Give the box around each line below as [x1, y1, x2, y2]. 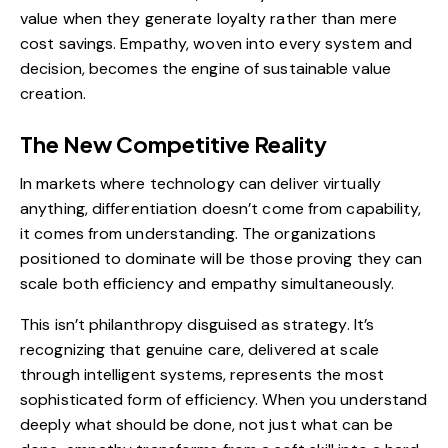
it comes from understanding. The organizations [20, 223, 376, 245]
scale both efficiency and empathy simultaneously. [20, 273, 394, 295]
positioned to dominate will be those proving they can [20, 248, 423, 270]
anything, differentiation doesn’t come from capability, [20, 198, 422, 220]
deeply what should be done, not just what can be [20, 414, 393, 436]
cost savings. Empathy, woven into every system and [20, 33, 413, 55]
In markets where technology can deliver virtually [20, 173, 381, 195]
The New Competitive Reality [20, 130, 327, 159]
